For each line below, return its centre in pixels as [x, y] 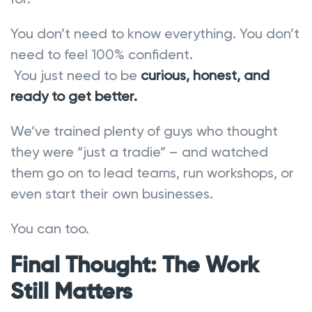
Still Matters [71, 292]
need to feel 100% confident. [102, 54]
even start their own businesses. [112, 193]
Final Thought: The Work [135, 266]
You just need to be [76, 75]
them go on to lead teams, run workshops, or [152, 172]
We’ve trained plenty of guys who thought [144, 131]
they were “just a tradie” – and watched [139, 151]
